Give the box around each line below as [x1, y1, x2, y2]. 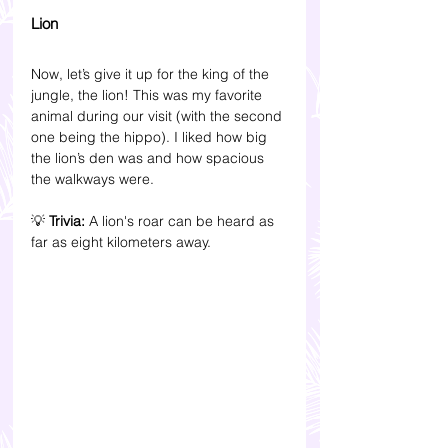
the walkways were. [31, 169, 154, 188]
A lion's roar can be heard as [89, 211, 278, 230]
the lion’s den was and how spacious [31, 148, 268, 167]
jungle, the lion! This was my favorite [31, 85, 266, 104]
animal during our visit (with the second [31, 106, 286, 125]
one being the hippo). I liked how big [31, 127, 271, 146]
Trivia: [49, 211, 89, 230]
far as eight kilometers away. [31, 232, 211, 251]
